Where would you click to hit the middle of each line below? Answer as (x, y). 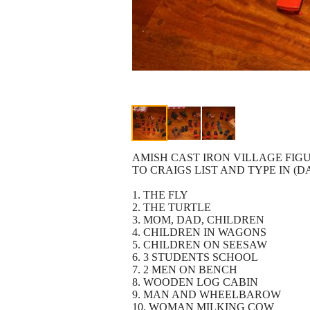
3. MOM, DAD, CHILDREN (198, 220)
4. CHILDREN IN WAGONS (199, 232)
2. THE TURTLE (172, 208)
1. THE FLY (160, 195)
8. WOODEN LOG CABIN (195, 282)
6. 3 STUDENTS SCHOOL (195, 257)
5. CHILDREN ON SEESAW (200, 245)
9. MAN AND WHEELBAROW (207, 295)
